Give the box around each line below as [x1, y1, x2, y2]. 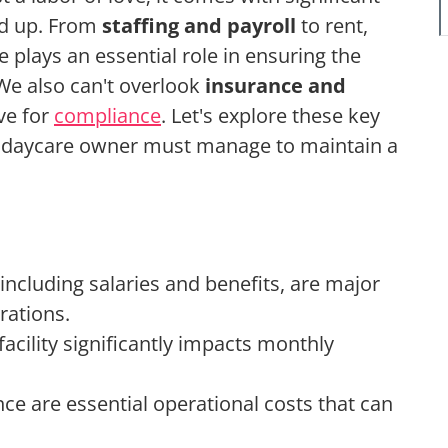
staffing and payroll [102, 12, 296, 40]
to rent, [296, 12, 368, 40]
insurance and [205, 72, 346, 100]
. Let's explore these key [161, 102, 380, 130]
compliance [54, 102, 161, 130]
